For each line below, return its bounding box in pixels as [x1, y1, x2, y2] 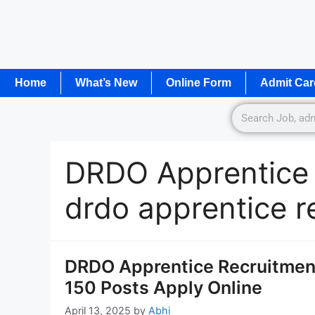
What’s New [75, 76, 137, 89]
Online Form [166, 76, 231, 89]
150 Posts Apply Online [65, 276, 262, 298]
